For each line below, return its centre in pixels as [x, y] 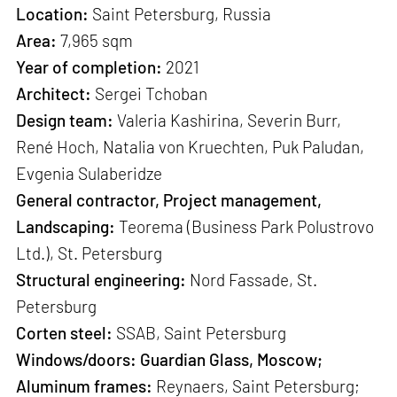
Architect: [54, 94]
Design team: [65, 121]
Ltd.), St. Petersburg [90, 253]
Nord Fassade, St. [252, 280]
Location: [53, 14]
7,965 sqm [95, 41]
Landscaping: [66, 227]
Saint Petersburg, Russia [180, 14]
